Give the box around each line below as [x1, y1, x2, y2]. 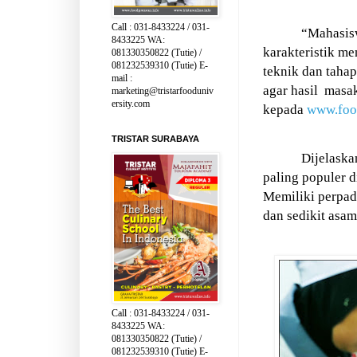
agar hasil [263, 82, 318, 98]
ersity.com [112, 98, 150, 109]
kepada [263, 101, 307, 117]
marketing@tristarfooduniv [112, 85, 214, 96]
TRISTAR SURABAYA [112, 134, 199, 143]
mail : [112, 73, 132, 84]
